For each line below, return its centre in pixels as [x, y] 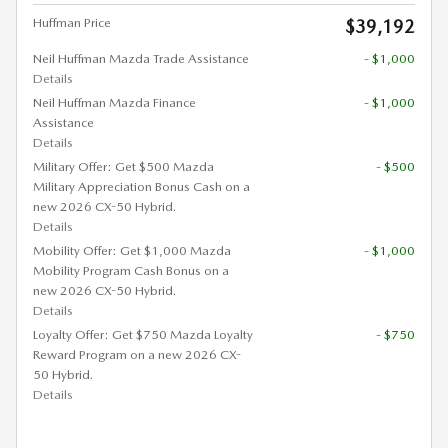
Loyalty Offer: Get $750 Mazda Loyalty [143, 334]
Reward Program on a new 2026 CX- [137, 354]
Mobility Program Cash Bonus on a [131, 270]
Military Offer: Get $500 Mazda [123, 166]
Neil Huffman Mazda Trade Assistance [141, 58]
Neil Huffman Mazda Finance [114, 102]
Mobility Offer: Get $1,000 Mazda [132, 250]
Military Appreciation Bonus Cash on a [141, 186]
